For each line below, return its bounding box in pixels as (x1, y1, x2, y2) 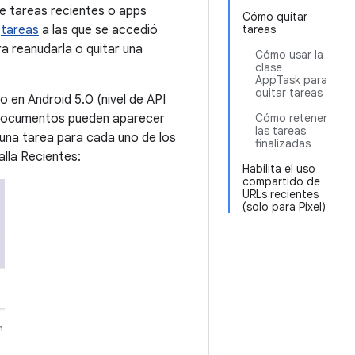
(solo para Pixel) (242, 200, 326, 214)
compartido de (242, 174, 320, 189)
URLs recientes (242, 187, 319, 201)
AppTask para (255, 73, 327, 87)
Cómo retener (255, 111, 327, 125)
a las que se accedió (39, 22, 158, 38)
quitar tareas (255, 86, 323, 100)
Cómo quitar (242, 10, 307, 24)
